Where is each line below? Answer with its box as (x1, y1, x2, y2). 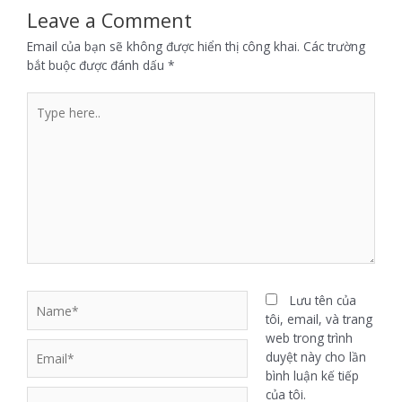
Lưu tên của (289, 292, 356, 310)
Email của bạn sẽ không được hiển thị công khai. (27, 37, 300, 55)
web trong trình (265, 329, 353, 347)
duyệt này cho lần (265, 348, 366, 366)
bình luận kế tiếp (265, 367, 359, 385)
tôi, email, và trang (265, 310, 372, 328)
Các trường (303, 37, 365, 55)
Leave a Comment (27, 6, 192, 33)
